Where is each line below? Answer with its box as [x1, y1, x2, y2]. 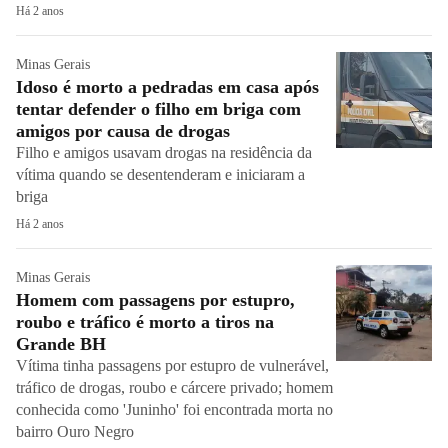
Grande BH [16, 334, 106, 354]
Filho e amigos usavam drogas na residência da [16, 144, 312, 161]
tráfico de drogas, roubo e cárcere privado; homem [16, 379, 333, 396]
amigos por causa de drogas [16, 121, 230, 141]
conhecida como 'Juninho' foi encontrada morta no [16, 401, 333, 418]
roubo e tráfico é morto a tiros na [16, 312, 274, 332]
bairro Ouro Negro [16, 423, 134, 440]
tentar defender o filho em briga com [16, 99, 301, 119]
